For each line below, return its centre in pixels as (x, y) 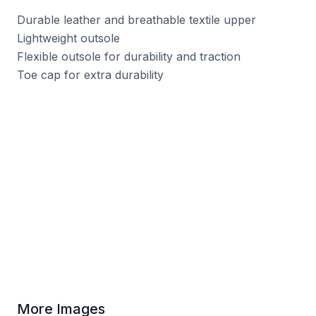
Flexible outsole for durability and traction (129, 57)
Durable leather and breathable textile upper (136, 20)
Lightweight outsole (68, 38)
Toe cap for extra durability (90, 75)
